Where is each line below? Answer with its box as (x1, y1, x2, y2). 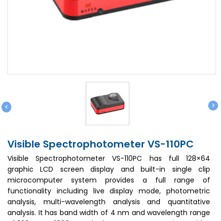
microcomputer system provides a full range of (7, 175, 210, 185)
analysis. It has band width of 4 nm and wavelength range (7, 208, 210, 218)
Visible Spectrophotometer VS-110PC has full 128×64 (7, 153, 210, 163)
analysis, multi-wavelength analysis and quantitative (7, 197, 210, 207)
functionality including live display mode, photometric (7, 186, 210, 196)
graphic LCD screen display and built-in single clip (7, 164, 210, 174)
